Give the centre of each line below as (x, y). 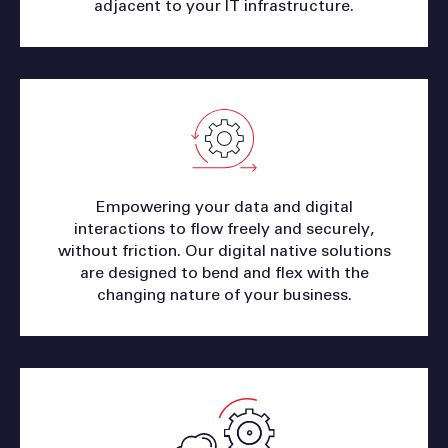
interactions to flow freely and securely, (224, 228)
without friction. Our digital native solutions (224, 250)
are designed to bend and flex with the (224, 272)
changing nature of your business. (224, 294)
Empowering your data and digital (224, 206)
